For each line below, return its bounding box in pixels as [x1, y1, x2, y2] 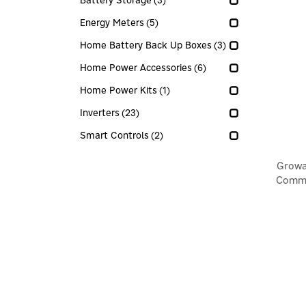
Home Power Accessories [80, 61, 192, 74]
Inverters [80, 107, 120, 119]
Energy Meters [80, 16, 144, 29]
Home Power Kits [80, 84, 157, 96]
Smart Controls [80, 129, 149, 141]
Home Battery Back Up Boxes [80, 39, 212, 51]
